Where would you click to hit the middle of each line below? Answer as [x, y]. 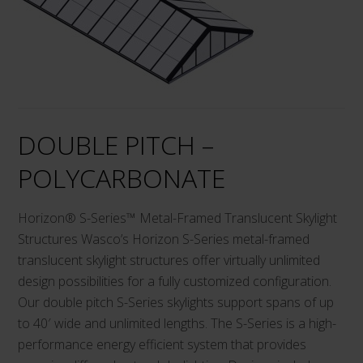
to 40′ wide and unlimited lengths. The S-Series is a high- [177, 323]
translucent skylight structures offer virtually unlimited [169, 260]
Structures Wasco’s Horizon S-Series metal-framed [164, 239]
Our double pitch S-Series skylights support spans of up [176, 302]
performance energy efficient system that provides [162, 344]
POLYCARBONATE [122, 177]
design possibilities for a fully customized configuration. [175, 281]
